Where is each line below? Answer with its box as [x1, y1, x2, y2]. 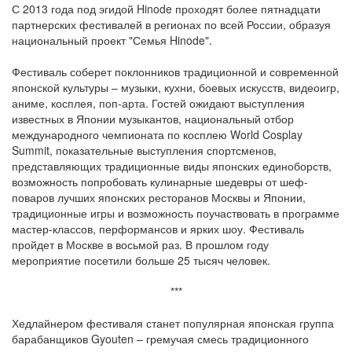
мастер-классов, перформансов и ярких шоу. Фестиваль [12, 221, 304, 237]
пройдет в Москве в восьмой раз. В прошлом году [12, 236, 269, 253]
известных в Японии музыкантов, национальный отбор [12, 111, 294, 127]
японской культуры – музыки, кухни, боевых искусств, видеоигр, [12, 79, 339, 96]
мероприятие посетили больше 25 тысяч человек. [12, 252, 270, 269]
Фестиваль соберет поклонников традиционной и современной [12, 64, 339, 80]
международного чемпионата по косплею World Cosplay [12, 126, 302, 143]
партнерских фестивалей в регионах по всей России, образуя [12, 16, 331, 33]
